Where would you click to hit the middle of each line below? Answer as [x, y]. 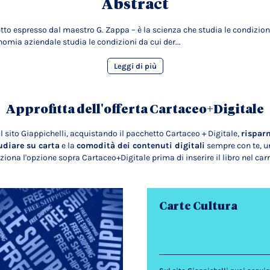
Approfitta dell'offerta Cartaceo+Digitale [135, 109]
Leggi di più [135, 66]
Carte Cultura [198, 206]
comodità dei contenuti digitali [140, 146]
